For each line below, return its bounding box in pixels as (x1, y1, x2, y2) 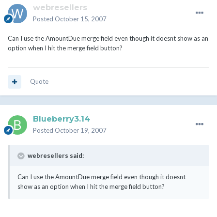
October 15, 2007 (55, 15, 107, 23)
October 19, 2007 (55, 126, 107, 135)
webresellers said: (26, 152, 84, 160)
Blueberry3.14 (33, 114, 90, 124)
